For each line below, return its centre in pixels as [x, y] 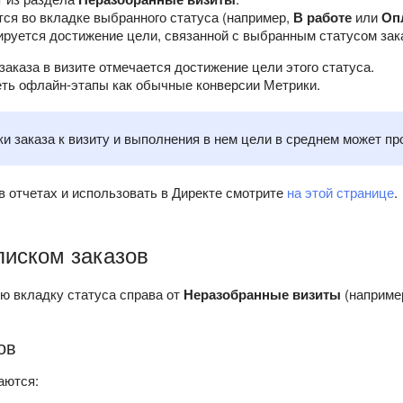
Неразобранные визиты [262, 295]
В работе [322, 18]
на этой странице [340, 193]
